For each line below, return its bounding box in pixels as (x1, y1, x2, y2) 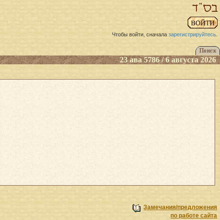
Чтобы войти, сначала (112, 31, 168, 38)
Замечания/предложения (143, 204, 218, 211)
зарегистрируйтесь (168, 31, 216, 38)
